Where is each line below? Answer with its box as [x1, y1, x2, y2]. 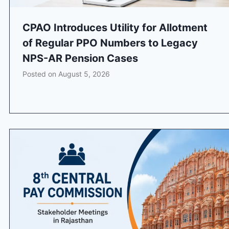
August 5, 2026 [58, 70, 110, 79]
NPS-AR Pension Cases [22, 52, 138, 65]
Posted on [22, 70, 58, 79]
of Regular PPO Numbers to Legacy [22, 37, 198, 50]
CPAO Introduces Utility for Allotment [22, 21, 208, 34]
